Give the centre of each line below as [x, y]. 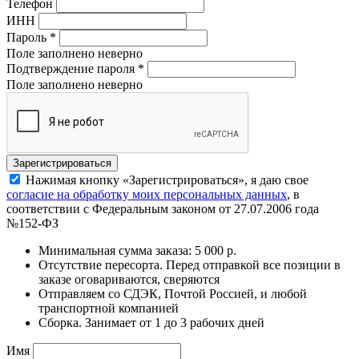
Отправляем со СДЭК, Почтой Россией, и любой [173, 293]
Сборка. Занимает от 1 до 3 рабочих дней [151, 322]
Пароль [28, 37]
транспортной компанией [109, 308]
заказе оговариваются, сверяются [129, 279]
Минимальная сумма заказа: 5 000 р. [137, 250]
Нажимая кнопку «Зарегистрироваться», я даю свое [167, 179]
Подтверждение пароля [72, 68]
